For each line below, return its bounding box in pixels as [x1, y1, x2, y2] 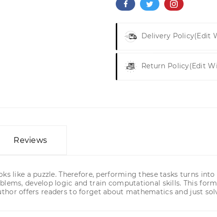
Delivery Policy [141, 31, 195, 41]
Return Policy [141, 62, 189, 71]
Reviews [14, 136, 47, 145]
